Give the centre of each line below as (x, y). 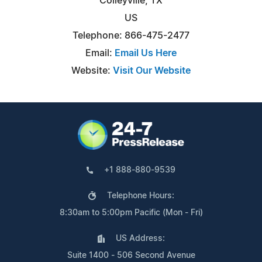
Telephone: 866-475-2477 (131, 35)
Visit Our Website (152, 70)
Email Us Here (146, 53)
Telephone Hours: (140, 196)
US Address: (140, 238)
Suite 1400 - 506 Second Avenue (131, 255)
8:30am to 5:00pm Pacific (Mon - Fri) (131, 213)
